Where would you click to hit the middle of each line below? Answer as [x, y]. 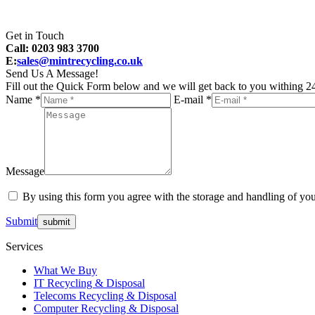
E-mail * [193, 99]
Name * [23, 99]
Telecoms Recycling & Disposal [105, 295]
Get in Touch [35, 35]
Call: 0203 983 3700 [52, 48]
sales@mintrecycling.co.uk [80, 60]
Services [24, 246]
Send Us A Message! [52, 73]
